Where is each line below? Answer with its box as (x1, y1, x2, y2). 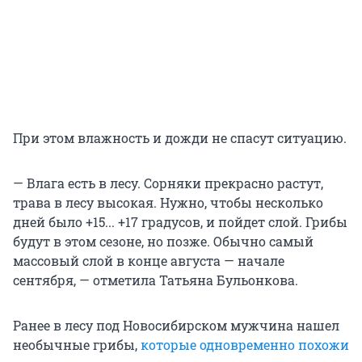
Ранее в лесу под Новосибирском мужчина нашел (13, 317, 339, 335)
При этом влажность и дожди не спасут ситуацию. (13, 129, 347, 147)
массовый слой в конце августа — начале (13, 252, 284, 270)
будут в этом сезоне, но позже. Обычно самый (13, 233, 314, 250)
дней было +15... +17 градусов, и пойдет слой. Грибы (13, 213, 347, 231)
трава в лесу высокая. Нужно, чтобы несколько (13, 194, 323, 212)
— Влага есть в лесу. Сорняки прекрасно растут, (13, 175, 323, 192)
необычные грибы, (13, 336, 141, 354)
